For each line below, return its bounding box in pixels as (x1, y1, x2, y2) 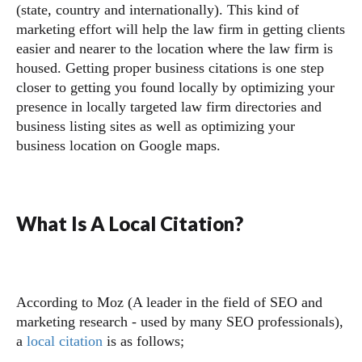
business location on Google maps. (16, 137, 221, 154)
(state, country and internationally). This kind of (16, 2, 299, 18)
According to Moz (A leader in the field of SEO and (16, 294, 322, 310)
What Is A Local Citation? (16, 212, 243, 235)
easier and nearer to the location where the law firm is (16, 40, 333, 57)
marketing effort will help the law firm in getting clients (16, 21, 345, 37)
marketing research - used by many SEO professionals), (16, 314, 343, 330)
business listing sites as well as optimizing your (16, 118, 295, 134)
